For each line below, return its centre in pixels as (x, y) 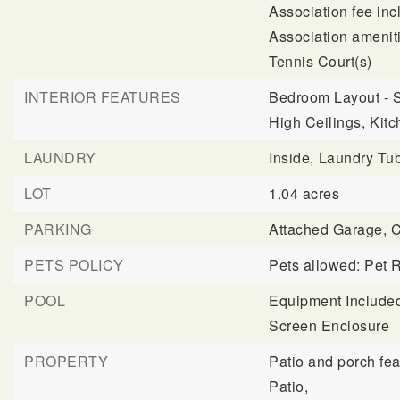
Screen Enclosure (329, 325)
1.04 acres (304, 193)
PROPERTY (66, 361)
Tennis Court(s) (321, 61)
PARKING (58, 229)
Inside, (292, 158)
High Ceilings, (317, 122)
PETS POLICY (74, 265)
